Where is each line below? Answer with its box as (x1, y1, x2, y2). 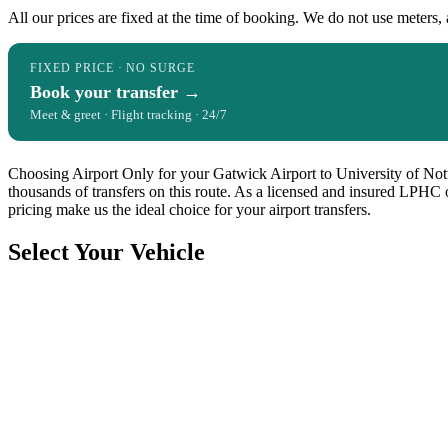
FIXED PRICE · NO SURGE (30, 61, 196, 76)
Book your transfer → (30, 82, 201, 103)
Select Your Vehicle (8, 239, 205, 266)
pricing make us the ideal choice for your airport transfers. (8, 201, 371, 219)
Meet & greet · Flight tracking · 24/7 (30, 107, 227, 123)
